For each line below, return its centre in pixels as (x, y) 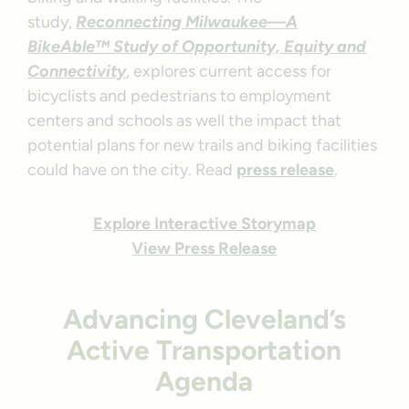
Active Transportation (204, 351)
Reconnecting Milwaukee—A (187, 22)
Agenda (204, 382)
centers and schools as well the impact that (185, 121)
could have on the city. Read (132, 170)
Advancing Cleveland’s (204, 320)
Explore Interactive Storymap (204, 224)
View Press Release (204, 249)
